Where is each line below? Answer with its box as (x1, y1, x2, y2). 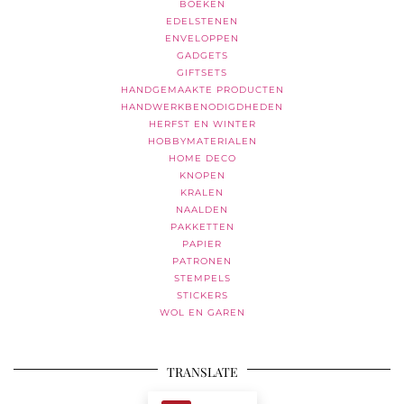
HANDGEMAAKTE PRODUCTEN (120, 84, 284, 96)
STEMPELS (173, 272, 231, 284)
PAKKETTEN (170, 221, 234, 233)
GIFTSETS (177, 67, 227, 78)
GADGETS (176, 50, 228, 61)
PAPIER (182, 238, 222, 250)
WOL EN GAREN (159, 307, 245, 318)
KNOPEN (179, 170, 225, 181)
